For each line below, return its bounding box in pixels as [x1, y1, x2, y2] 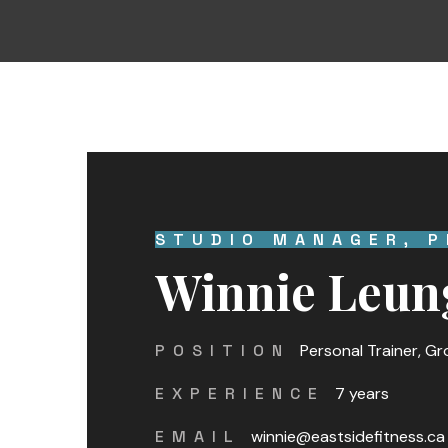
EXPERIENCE [155, 383, 325, 404]
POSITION [155, 340, 290, 361]
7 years [334, 383, 389, 404]
